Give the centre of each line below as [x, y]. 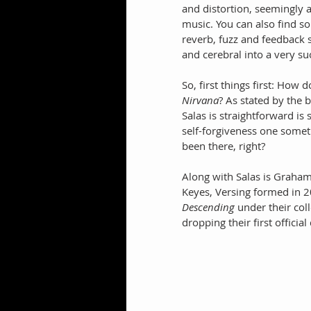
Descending [208, 207]
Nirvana [200, 100]
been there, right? [224, 145]
